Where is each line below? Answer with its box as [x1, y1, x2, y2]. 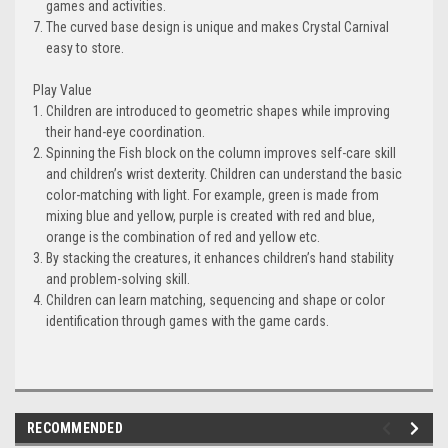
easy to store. [46, 40, 125, 57]
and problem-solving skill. [46, 271, 191, 288]
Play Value [30, 82, 92, 99]
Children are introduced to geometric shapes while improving [46, 103, 391, 120]
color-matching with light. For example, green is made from [46, 187, 380, 204]
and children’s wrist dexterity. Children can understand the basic [46, 166, 403, 183]
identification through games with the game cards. [46, 313, 330, 330]
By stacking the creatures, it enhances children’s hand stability [46, 250, 395, 267]
